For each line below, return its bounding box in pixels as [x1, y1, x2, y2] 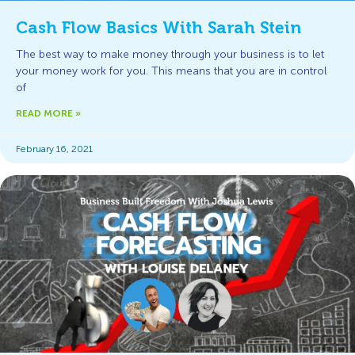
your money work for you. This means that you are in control [16, 65, 326, 77]
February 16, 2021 [16, 143, 93, 155]
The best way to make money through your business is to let [16, 48, 324, 60]
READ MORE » [16, 108, 81, 119]
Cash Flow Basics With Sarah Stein [16, 18, 301, 37]
